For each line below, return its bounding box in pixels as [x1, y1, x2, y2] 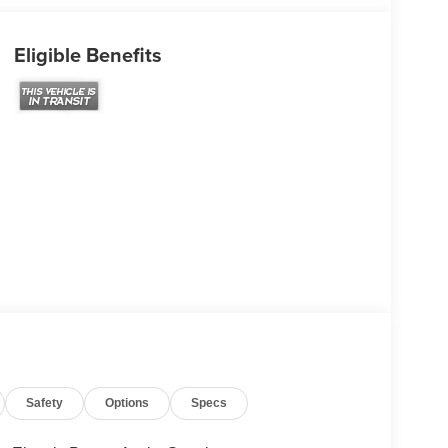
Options [105, 395, 150, 410]
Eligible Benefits [13, 39, 162, 69]
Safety [26, 395, 64, 410]
